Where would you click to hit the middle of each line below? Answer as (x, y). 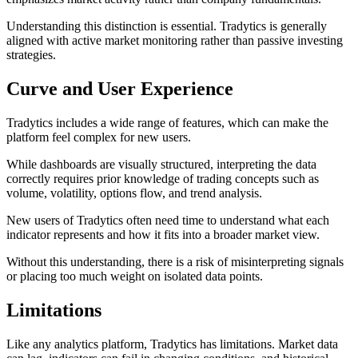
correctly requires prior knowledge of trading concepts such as (163, 178)
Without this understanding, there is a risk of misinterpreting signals (175, 261)
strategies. (31, 54)
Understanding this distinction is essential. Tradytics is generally (167, 26)
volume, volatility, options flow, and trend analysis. (134, 193)
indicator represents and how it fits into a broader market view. (163, 234)
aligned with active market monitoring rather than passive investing (175, 40)
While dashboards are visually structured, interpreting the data (161, 164)
